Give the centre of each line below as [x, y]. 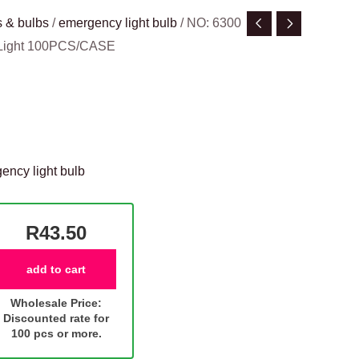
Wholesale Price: [56, 303]
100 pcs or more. [56, 333]
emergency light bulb [118, 23]
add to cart [56, 269]
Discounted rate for [56, 318]
